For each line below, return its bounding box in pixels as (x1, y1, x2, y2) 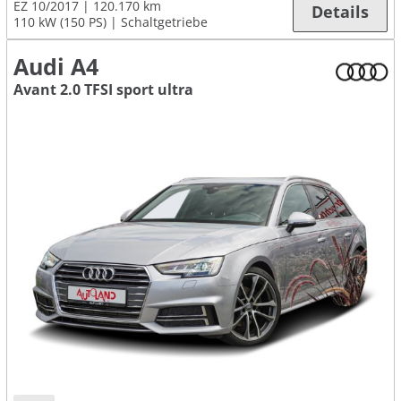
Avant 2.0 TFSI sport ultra (13, 79, 193, 99)
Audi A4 (13, 51, 98, 81)
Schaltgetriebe (121, 13, 208, 30)
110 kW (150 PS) (13, 13, 107, 30)
